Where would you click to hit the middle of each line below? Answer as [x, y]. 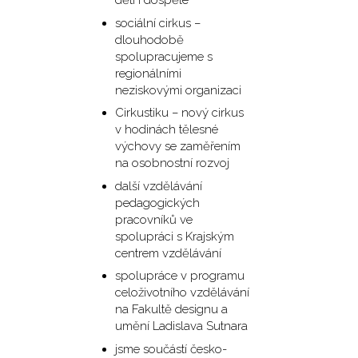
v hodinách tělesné [166, 130]
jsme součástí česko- [171, 349]
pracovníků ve [153, 219]
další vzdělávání [158, 186]
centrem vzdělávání [168, 253]
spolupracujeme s [163, 56]
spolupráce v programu [179, 276]
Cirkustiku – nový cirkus [179, 113]
